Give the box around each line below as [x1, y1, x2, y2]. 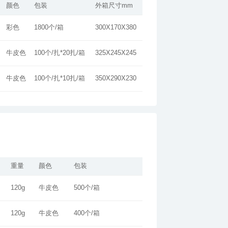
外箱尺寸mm [95, 2, 133, 10]
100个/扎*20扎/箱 [34, 49, 85, 57]
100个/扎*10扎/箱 [34, 75, 85, 82]
